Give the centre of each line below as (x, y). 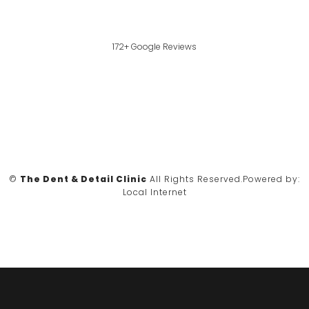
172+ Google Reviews (154, 46)
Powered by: (271, 179)
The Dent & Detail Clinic (83, 179)
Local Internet (154, 192)
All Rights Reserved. (196, 179)
